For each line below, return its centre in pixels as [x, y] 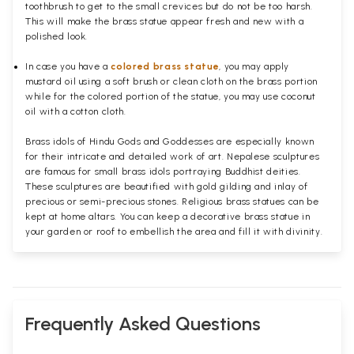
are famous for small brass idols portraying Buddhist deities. [163, 172]
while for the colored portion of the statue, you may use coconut [171, 97]
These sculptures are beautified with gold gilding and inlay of [167, 187]
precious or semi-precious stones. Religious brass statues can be [172, 202]
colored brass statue [165, 67]
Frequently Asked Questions [143, 324]
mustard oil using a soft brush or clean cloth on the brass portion [171, 82]
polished [46, 37]
